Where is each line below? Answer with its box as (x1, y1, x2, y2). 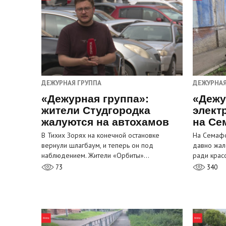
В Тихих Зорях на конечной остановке (41, 131, 159, 140)
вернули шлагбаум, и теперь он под (41, 141, 153, 150)
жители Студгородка (41, 104, 150, 117)
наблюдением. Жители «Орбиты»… (41, 151, 149, 160)
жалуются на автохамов (41, 116, 169, 128)
